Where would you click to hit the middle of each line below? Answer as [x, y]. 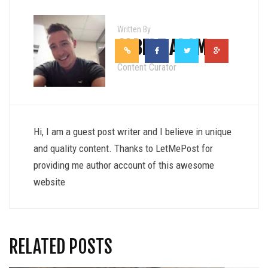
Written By [134, 29]
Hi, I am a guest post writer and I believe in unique [133, 132]
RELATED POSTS [61, 247]
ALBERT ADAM [162, 48]
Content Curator [147, 67]
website [49, 182]
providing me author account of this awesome [124, 165]
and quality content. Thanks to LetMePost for [123, 148]
